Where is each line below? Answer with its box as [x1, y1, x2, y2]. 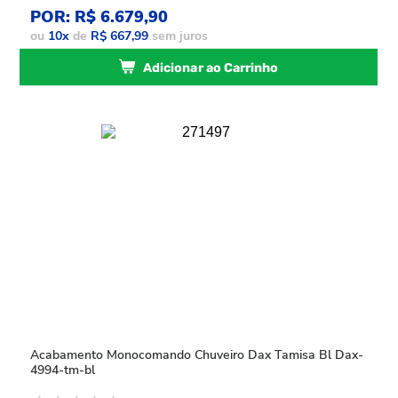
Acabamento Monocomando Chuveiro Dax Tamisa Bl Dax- [30, 346, 364, 363]
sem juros [148, 28, 209, 44]
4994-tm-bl [30, 362, 96, 378]
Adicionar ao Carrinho [143, 60, 279, 76]
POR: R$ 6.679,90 [30, 6, 169, 28]
